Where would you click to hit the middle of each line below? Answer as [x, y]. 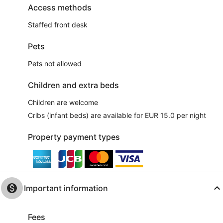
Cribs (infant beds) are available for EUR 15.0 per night [117, 115]
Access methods [60, 7]
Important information [66, 188]
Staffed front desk [58, 25]
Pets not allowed [55, 63]
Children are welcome [63, 102]
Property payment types [74, 137]
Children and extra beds [73, 85]
